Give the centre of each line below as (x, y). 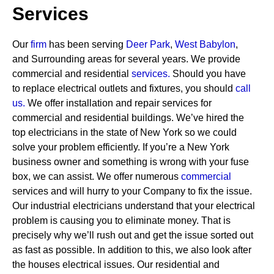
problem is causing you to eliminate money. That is (121, 220)
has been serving (87, 44)
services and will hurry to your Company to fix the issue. (132, 191)
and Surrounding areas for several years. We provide (126, 59)
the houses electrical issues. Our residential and (116, 265)
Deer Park (148, 44)
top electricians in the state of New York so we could (124, 132)
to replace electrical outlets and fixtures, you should (124, 88)
